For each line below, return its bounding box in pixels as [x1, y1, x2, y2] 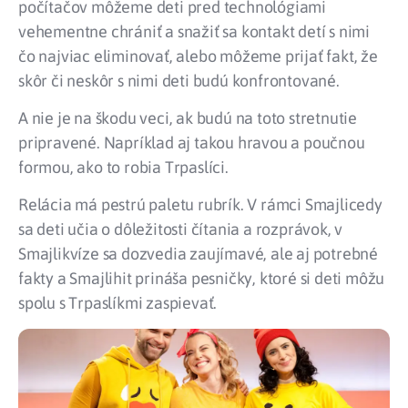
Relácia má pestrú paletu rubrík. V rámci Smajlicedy [18, 195, 382, 215]
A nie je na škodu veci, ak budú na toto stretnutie [18, 107, 357, 127]
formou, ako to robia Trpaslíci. [18, 157, 229, 177]
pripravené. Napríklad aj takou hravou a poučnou [18, 132, 365, 152]
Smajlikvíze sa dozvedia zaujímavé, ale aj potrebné [18, 244, 378, 264]
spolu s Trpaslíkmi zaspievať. [18, 293, 218, 313]
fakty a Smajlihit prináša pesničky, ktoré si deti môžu [18, 269, 385, 289]
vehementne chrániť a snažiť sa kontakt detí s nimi [18, 21, 370, 41]
